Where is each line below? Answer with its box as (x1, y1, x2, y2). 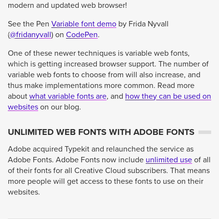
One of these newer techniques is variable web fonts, (8, 48, 190, 59)
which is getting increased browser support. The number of (8, 59, 209, 69)
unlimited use (146, 155, 192, 165)
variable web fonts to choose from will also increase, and (8, 70, 200, 80)
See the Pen (8, 19, 51, 29)
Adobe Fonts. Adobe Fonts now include (8, 155, 146, 165)
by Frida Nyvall (116, 19, 169, 29)
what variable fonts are (29, 91, 107, 102)
